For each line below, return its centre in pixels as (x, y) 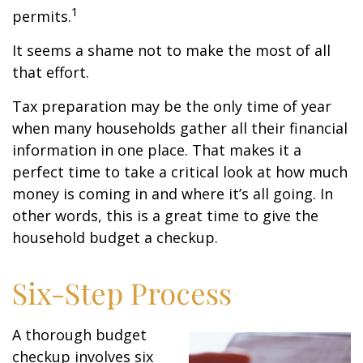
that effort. (51, 72)
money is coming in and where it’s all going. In (173, 194)
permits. (42, 16)
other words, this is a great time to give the (165, 216)
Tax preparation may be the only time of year (172, 106)
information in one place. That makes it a (157, 150)
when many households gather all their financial (180, 128)
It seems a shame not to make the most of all (171, 50)
